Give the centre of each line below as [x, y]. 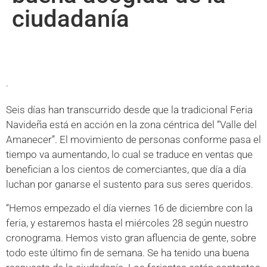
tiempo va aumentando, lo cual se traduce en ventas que [129, 155]
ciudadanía [71, 19]
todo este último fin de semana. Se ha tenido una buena [128, 252]
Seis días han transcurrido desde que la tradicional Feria [129, 110]
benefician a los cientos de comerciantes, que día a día [126, 170]
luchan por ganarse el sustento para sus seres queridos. [130, 184]
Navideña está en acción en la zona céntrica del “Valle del [131, 125]
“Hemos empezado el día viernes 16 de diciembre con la [129, 208]
